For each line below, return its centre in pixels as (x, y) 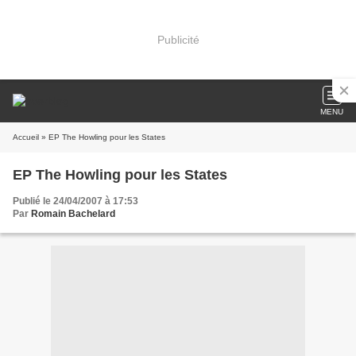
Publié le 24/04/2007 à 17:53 (75, 201)
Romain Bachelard (73, 214)
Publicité (178, 39)
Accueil (26, 137)
